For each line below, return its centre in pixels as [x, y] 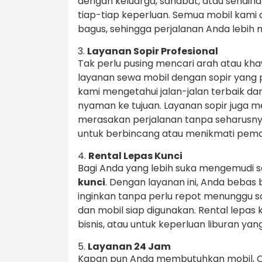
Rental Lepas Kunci [135, 156]
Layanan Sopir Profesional [153, 51]
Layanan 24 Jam [129, 247]
